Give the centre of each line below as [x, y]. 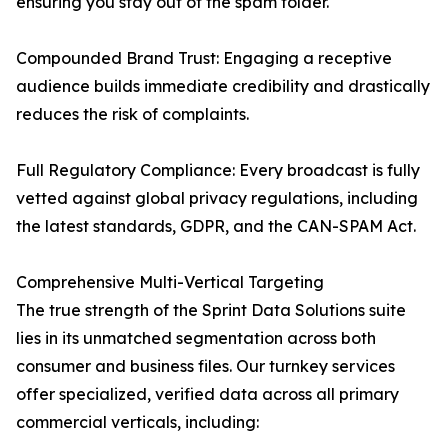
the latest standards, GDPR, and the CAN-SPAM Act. [216, 226]
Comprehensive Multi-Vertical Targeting [170, 282]
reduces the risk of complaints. [132, 114]
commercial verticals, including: [137, 422]
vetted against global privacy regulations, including [217, 198]
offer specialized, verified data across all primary [207, 394]
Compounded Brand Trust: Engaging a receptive [204, 58]
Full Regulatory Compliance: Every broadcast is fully [218, 170]
